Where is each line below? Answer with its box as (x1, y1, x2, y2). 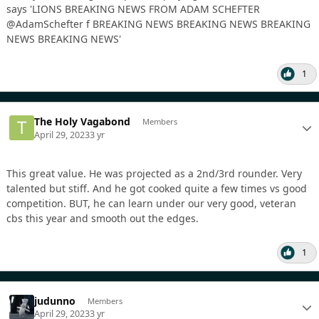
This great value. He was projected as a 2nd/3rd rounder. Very (6, 166, 302, 180)
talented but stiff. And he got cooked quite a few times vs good (6, 181, 307, 195)
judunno (34, 293, 76, 308)
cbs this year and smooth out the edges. (6, 211, 202, 225)
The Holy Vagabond (34, 115, 131, 129)
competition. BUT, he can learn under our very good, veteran (6, 196, 296, 210)
